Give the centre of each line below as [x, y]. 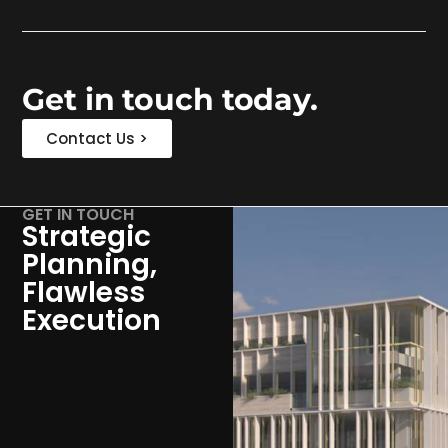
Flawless [84, 293]
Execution [92, 321]
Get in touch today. [170, 99]
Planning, [90, 265]
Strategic [87, 237]
